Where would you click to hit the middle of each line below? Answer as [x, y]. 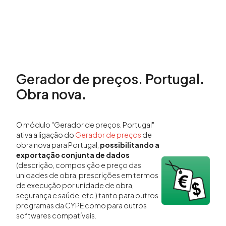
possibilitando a [130, 145]
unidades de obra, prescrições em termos [87, 175]
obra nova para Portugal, [58, 145]
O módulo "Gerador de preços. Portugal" [85, 125]
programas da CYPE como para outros [81, 206]
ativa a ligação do [46, 135]
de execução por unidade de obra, [75, 185]
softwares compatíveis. [56, 216]
